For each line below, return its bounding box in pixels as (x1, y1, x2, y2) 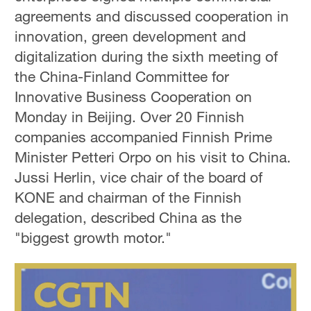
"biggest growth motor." (15, 228, 172, 247)
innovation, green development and (15, 27, 246, 46)
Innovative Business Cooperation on (15, 87, 253, 106)
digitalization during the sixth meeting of (15, 47, 278, 66)
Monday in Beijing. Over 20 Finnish (15, 108, 245, 126)
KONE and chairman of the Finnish (15, 188, 242, 207)
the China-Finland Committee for (15, 67, 230, 86)
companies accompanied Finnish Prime (15, 128, 273, 146)
